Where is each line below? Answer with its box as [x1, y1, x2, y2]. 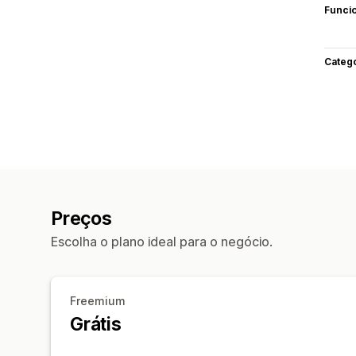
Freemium [70, 293, 126, 308]
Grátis [70, 312, 122, 335]
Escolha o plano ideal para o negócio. [51, 233, 273, 250]
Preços [51, 207, 112, 230]
